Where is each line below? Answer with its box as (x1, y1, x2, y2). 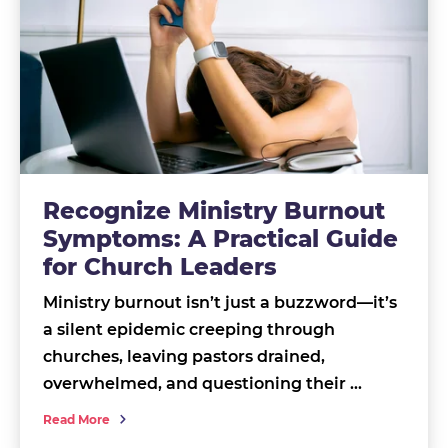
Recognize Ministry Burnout (42, 196, 385, 225)
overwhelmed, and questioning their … (42, 373, 362, 393)
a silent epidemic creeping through (42, 319, 335, 339)
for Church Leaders (42, 252, 277, 281)
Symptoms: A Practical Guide (42, 224, 398, 253)
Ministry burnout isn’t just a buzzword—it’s (42, 292, 397, 312)
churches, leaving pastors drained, (42, 346, 325, 366)
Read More (42, 411, 110, 427)
